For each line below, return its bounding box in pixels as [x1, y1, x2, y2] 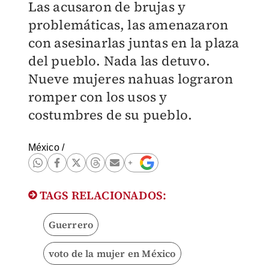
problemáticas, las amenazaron [28, 16, 229, 34]
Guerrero [48, 218, 94, 231]
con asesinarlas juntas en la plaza [28, 34, 240, 52]
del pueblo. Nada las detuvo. [28, 52, 211, 70]
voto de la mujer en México [48, 247, 176, 260]
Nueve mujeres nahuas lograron [28, 70, 234, 88]
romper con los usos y [28, 88, 168, 106]
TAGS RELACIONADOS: [37, 187, 167, 203]
